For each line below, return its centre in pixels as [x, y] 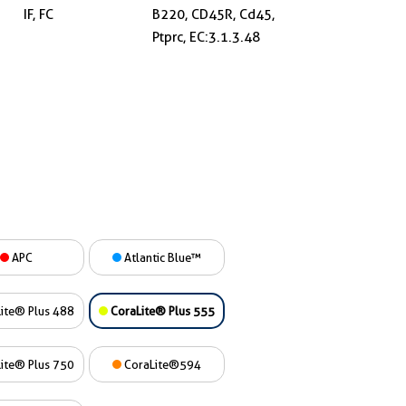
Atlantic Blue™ [161, 257]
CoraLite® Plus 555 [161, 311]
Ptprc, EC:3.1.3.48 [206, 37]
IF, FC [38, 14]
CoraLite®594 [161, 364]
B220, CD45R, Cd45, [213, 14]
